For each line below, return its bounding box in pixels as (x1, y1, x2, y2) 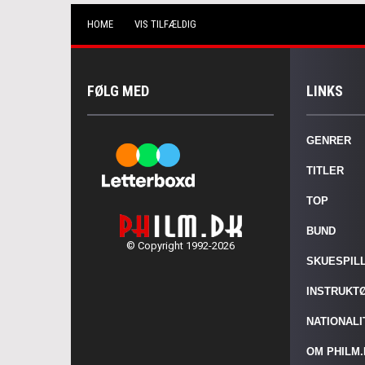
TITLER (306, 165, 345, 177)
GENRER (306, 134, 352, 147)
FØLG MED (87, 82, 149, 99)
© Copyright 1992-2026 (126, 239, 235, 252)
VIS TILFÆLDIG (134, 18, 196, 30)
